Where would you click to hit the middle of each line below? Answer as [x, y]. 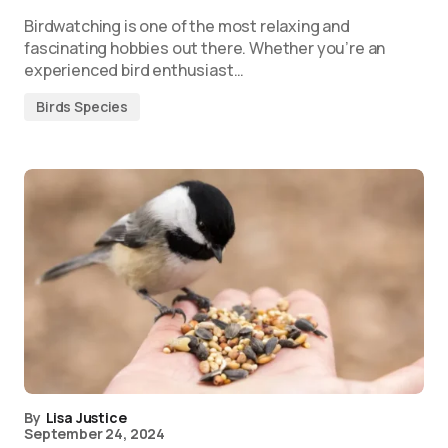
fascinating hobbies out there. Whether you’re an [205, 48]
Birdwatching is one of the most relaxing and [187, 26]
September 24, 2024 [95, 433]
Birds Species [82, 106]
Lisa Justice [86, 417]
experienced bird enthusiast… [134, 70]
